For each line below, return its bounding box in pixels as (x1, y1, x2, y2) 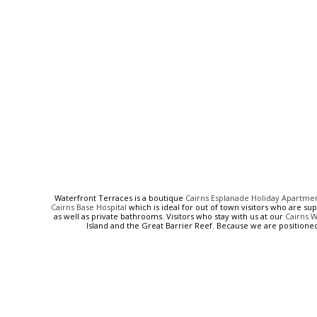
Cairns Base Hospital (51, 201, 127, 212)
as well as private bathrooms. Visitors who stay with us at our (54, 210, 285, 221)
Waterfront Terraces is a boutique (54, 192, 185, 203)
